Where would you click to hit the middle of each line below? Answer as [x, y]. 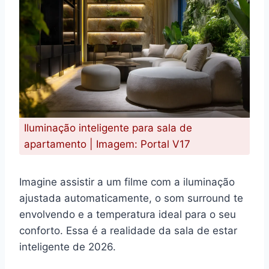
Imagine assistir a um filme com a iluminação [127, 182]
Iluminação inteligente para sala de [108, 128]
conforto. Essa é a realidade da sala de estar [128, 230]
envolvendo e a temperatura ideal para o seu [128, 214]
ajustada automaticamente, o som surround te [131, 198]
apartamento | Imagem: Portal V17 [107, 144]
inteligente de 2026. [68, 246]
